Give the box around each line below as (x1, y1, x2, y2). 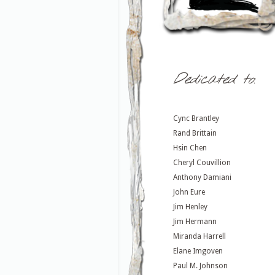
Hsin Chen (173, 144, 207, 153)
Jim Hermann (173, 217, 217, 227)
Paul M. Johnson (173, 261, 228, 271)
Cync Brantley (173, 114, 219, 123)
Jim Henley (173, 203, 207, 212)
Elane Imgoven (173, 247, 223, 256)
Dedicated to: (173, 70, 255, 90)
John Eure (173, 188, 205, 197)
